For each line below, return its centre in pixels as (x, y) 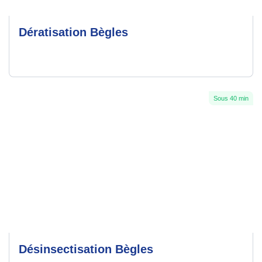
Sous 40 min (231, 99)
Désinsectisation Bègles (86, 249)
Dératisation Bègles (73, 32)
